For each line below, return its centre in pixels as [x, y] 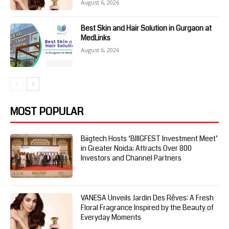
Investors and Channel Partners [131, 158]
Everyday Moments [111, 217]
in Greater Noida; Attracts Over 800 [136, 148]
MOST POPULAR [47, 112]
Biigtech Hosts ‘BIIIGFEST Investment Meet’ [150, 139]
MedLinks [96, 38]
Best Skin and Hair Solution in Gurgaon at [146, 28]
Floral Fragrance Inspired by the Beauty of [147, 208]
